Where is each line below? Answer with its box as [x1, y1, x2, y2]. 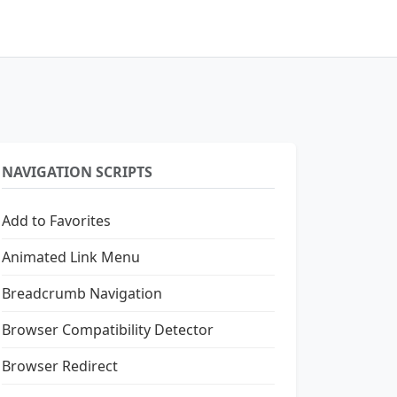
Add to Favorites [2, 211, 111, 230]
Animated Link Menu [2, 247, 140, 267]
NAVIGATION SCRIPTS [2, 162, 152, 182]
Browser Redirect [2, 356, 118, 376]
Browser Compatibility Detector [2, 320, 214, 339]
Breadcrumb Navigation [2, 284, 162, 303]
